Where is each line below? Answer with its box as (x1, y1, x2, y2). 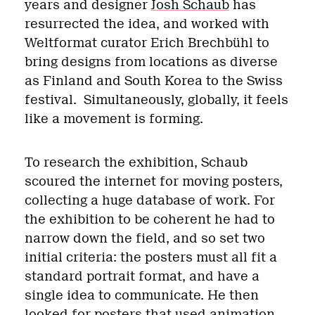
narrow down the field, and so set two (25, 231, 265, 246)
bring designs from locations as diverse (25, 54, 278, 70)
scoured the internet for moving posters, (25, 174, 283, 189)
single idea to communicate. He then (25, 288, 259, 303)
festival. (25, 92, 77, 108)
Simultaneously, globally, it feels (84, 92, 288, 108)
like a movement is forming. (25, 111, 203, 127)
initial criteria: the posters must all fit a (25, 250, 277, 265)
